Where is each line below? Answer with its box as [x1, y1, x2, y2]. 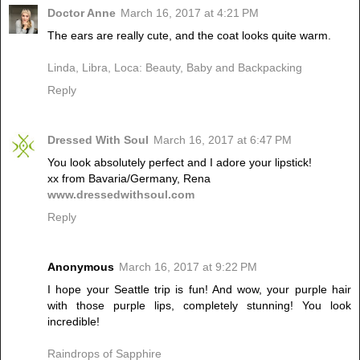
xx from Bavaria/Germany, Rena [47, 171, 211, 185]
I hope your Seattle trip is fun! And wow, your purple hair [47, 282, 351, 296]
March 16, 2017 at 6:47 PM [153, 133, 292, 146]
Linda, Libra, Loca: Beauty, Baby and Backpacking [47, 60, 302, 74]
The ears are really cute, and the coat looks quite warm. [47, 28, 331, 42]
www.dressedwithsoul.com [47, 187, 194, 201]
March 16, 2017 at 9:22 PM [119, 260, 257, 273]
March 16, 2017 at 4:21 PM [121, 6, 259, 19]
